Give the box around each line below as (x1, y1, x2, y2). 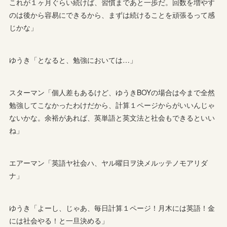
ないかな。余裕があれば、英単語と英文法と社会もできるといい (9, 112, 215, 123)
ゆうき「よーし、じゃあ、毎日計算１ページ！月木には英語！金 (9, 203, 215, 213)
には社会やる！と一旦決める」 (9, 215, 109, 226)
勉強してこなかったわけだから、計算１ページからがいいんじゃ (9, 100, 215, 110)
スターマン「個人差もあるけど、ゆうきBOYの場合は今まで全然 (9, 87, 215, 98)
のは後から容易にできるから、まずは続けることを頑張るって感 (9, 10, 215, 20)
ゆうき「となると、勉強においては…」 (9, 55, 137, 65)
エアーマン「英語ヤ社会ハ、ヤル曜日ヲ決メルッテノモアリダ (9, 158, 208, 168)
